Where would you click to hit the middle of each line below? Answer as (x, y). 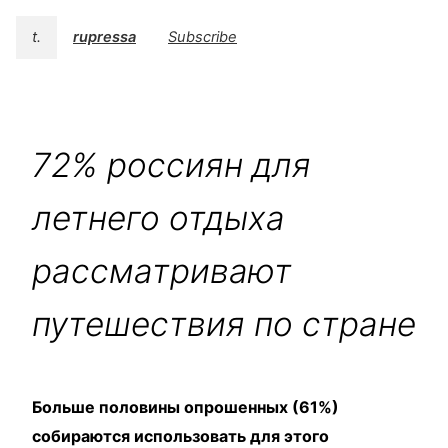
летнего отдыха (158, 218)
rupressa (104, 37)
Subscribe (202, 37)
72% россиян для (171, 165)
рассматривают (162, 271)
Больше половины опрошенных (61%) (185, 407)
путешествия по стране (224, 324)
